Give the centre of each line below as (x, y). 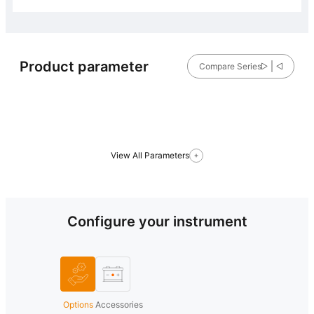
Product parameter (84, 66)
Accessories (119, 305)
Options (78, 305)
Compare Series (230, 67)
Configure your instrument (157, 222)
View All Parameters (150, 156)
